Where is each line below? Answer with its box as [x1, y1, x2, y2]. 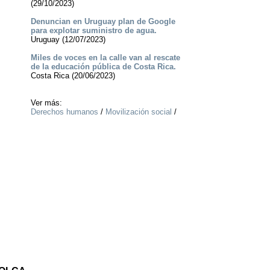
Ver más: [30, 98, 62, 108]
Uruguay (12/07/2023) [30, 35, 105, 45]
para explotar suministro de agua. [30, 26, 157, 36]
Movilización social [105, 107, 172, 117]
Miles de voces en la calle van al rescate [30, 53, 180, 63]
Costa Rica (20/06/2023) [30, 71, 115, 81]
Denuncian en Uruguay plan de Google [30, 17, 175, 27]
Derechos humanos [30, 107, 98, 117]
